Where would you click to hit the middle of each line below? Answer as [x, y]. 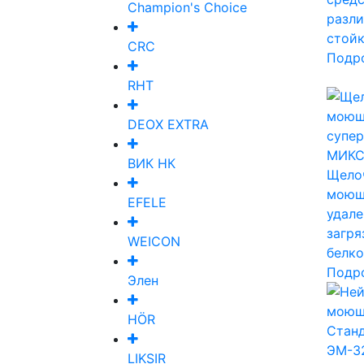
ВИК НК [152, 164]
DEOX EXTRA [168, 125]
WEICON [154, 242]
